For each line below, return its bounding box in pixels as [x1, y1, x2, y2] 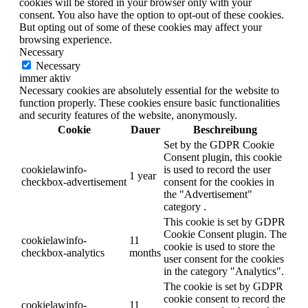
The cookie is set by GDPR [164, 280, 283, 292]
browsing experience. [19, 33, 112, 45]
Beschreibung [193, 123, 257, 135]
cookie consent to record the [164, 292, 285, 305]
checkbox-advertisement [21, 175, 126, 188]
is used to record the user [164, 163, 271, 175]
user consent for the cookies [164, 252, 284, 265]
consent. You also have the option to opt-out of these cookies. [19, 8, 284, 21]
